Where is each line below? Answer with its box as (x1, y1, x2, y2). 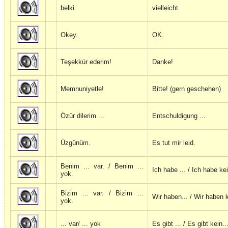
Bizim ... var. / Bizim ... (61, 189, 144, 197)
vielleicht (152, 4, 178, 12)
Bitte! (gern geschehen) (152, 85, 221, 93)
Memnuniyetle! (61, 85, 104, 93)
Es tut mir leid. (152, 139, 195, 147)
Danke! (152, 58, 173, 66)
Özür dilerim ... (61, 112, 104, 120)
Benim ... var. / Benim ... (61, 162, 144, 170)
